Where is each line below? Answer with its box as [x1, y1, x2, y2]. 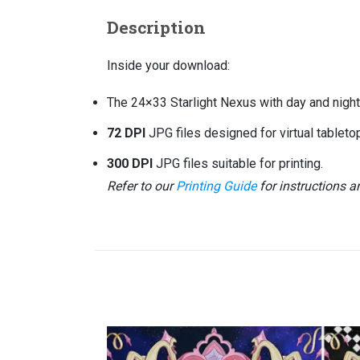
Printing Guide [176, 178, 256, 194]
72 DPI [107, 125, 145, 141]
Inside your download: [107, 58, 230, 73]
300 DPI [107, 156, 153, 171]
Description [107, 15, 206, 39]
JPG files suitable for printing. [153, 156, 323, 171]
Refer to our [107, 178, 176, 194]
